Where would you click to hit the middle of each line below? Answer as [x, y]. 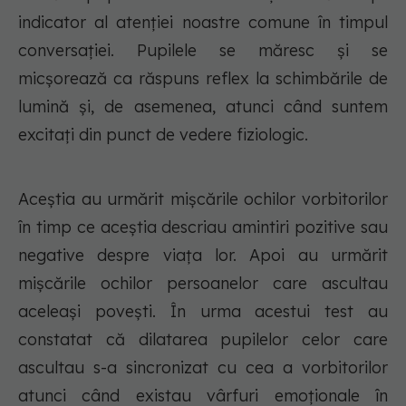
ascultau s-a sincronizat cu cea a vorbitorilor [203, 368]
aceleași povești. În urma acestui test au [203, 312]
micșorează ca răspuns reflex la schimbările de [203, 79]
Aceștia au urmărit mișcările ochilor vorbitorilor [203, 199]
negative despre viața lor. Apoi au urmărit [203, 256]
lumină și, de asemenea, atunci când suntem [203, 107]
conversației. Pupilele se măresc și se [203, 51]
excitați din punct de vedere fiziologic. [163, 135]
